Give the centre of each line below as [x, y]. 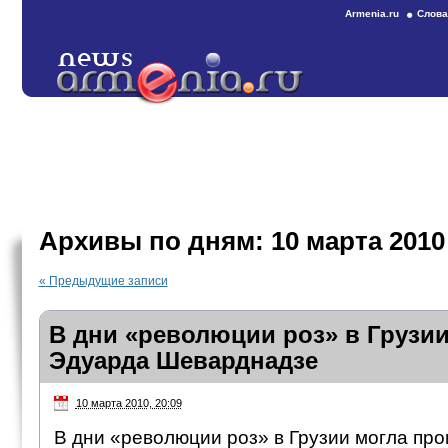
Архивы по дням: [154, 241]
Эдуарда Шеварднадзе [183, 360]
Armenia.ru [372, 13]
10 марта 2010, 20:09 [128, 403]
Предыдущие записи [106, 281]
